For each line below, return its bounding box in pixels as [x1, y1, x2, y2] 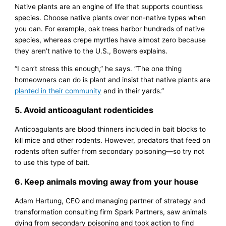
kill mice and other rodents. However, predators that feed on [15, 136, 211, 145]
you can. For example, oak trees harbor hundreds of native [15, 24, 205, 33]
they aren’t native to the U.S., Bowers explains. [15, 46, 168, 55]
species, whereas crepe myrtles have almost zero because [15, 35, 206, 44]
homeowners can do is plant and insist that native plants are [15, 76, 211, 84]
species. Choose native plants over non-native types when [15, 13, 206, 22]
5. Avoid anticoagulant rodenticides [15, 105, 154, 116]
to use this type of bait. [15, 158, 90, 167]
